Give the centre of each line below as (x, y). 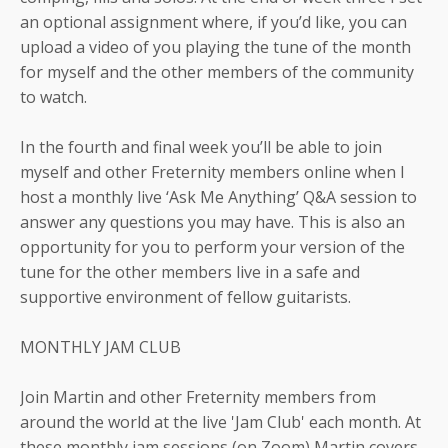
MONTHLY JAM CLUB (100, 346)
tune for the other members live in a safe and (190, 271)
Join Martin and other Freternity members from (198, 396)
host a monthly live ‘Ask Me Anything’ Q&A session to (218, 196)
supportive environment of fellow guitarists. (185, 296)
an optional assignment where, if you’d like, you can (213, 21)
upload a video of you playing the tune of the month (215, 46)
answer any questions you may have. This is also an (212, 221)
